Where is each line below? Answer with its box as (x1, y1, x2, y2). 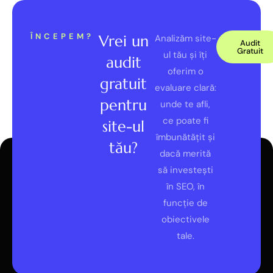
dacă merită (160, 147, 211, 160)
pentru (100, 96, 147, 115)
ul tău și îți (163, 49, 208, 62)
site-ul (102, 117, 145, 136)
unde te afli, (160, 98, 211, 111)
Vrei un (98, 32, 149, 51)
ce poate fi (162, 115, 208, 127)
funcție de (163, 197, 208, 210)
